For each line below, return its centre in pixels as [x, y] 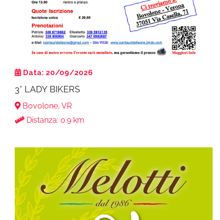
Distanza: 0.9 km [55, 120]
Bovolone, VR [46, 106]
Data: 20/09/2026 [58, 73]
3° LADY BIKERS [47, 89]
